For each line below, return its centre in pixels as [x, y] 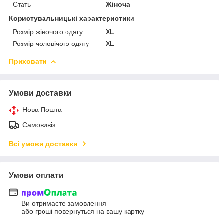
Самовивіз [39, 124]
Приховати [28, 61]
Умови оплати [36, 175]
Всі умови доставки [43, 143]
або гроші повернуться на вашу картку [83, 211]
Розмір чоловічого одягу [51, 43]
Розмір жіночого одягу [48, 32]
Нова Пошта [42, 109]
